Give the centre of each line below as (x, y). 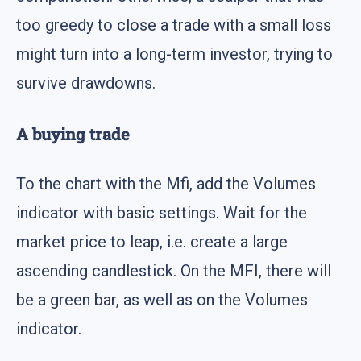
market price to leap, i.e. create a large (152, 242)
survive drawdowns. (86, 83)
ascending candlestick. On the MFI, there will (174, 271)
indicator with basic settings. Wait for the (162, 213)
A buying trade (73, 133)
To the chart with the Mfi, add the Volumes (166, 184)
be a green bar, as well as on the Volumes (162, 300)
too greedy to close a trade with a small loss (174, 25)
